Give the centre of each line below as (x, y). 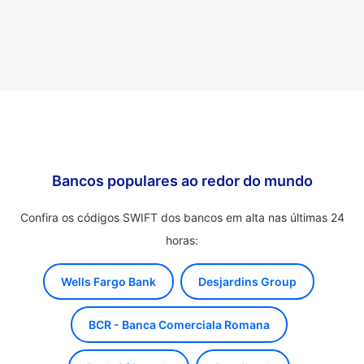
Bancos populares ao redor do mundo (182, 181)
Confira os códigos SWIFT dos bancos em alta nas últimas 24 (182, 217)
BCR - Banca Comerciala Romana (179, 325)
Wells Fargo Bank (108, 282)
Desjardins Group (247, 282)
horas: (182, 240)
